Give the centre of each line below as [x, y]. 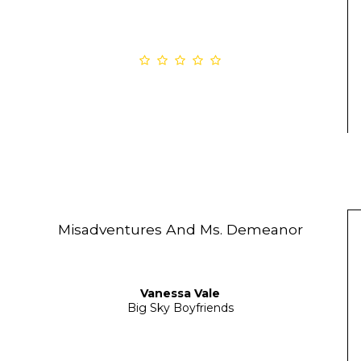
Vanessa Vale [180, 294]
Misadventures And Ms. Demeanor [180, 229]
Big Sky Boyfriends [180, 308]
